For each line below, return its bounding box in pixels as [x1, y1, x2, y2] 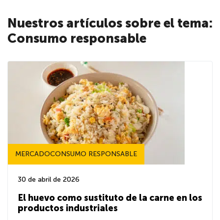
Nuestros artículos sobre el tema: [7, 16, 213, 31]
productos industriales [18, 203, 118, 214]
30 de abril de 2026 [18, 175, 80, 184]
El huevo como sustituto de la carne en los [18, 192, 202, 203]
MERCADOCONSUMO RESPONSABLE [15, 150, 137, 158]
